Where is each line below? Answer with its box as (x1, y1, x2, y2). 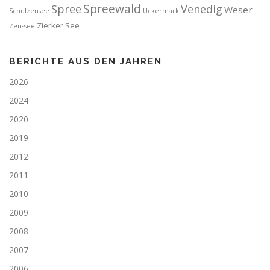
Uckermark (143, 6, 179, 15)
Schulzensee (9, 6, 49, 15)
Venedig (181, 1, 222, 16)
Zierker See (37, 19, 80, 31)
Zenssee (9, 21, 35, 30)
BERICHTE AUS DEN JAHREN (9, 55, 162, 67)
